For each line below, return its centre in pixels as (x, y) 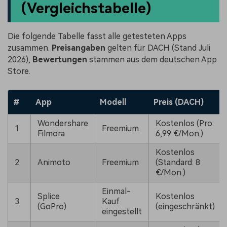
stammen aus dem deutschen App (152, 59)
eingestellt (122, 212)
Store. (19, 71)
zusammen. (30, 48)
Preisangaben (79, 48)
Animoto (54, 163)
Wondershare (63, 124)
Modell (113, 102)
